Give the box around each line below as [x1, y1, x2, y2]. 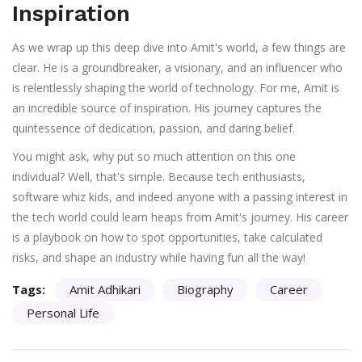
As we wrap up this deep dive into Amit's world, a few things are [12, 40, 346, 56]
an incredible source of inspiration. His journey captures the [12, 100, 322, 116]
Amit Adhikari [69, 281, 141, 298]
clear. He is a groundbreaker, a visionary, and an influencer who [12, 60, 343, 76]
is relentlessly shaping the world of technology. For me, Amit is [12, 80, 339, 96]
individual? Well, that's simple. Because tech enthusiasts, [12, 169, 305, 185]
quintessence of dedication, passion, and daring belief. [12, 120, 295, 137]
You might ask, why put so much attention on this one [12, 149, 296, 165]
